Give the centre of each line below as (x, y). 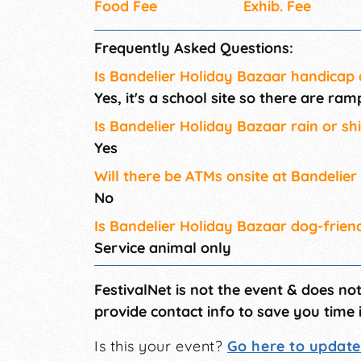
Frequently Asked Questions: (194, 48)
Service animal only (163, 248)
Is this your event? (161, 346)
